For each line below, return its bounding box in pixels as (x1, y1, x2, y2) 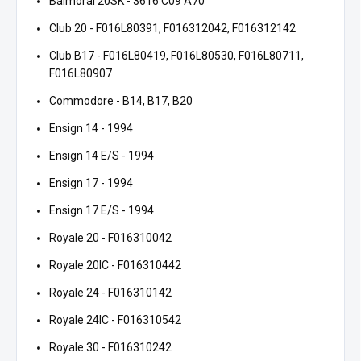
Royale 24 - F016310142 (49, 286, 172, 300)
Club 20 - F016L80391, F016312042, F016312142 (49, 22, 296, 35)
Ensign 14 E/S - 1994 (49, 149, 154, 163)
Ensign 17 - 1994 (49, 176, 133, 190)
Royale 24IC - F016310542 (49, 313, 181, 327)
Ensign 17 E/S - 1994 (49, 204, 154, 218)
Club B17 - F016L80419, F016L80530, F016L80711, (49, 49, 304, 63)
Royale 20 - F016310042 (49, 231, 172, 245)
